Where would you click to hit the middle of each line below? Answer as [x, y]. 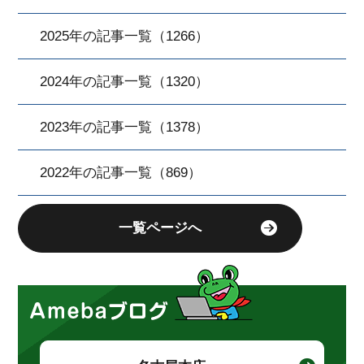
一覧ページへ [160, 228]
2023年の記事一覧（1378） [125, 127]
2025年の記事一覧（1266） [125, 36]
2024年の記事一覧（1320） [125, 81]
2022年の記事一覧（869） [121, 172]
